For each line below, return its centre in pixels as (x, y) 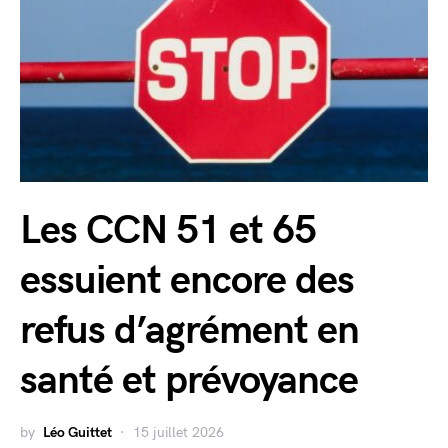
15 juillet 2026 (178, 433)
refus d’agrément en (189, 331)
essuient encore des (187, 281)
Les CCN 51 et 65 (168, 231)
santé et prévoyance (189, 381)
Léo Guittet (77, 433)
